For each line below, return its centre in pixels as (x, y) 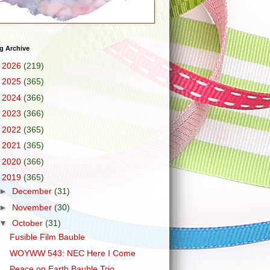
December (33, 191)
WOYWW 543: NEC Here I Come (72, 253)
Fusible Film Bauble (47, 237)
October (28, 223)
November (33, 207)
